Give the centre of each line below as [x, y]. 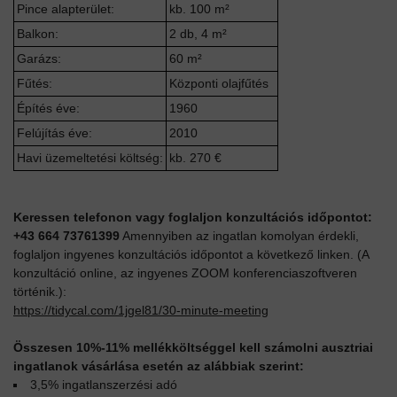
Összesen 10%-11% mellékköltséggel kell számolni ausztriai [193, 347]
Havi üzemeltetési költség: [90, 157]
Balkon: [38, 33]
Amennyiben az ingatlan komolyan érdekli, [239, 235]
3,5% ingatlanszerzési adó [104, 384]
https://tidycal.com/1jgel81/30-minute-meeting [141, 310]
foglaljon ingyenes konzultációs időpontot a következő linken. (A [191, 254]
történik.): [40, 291]
